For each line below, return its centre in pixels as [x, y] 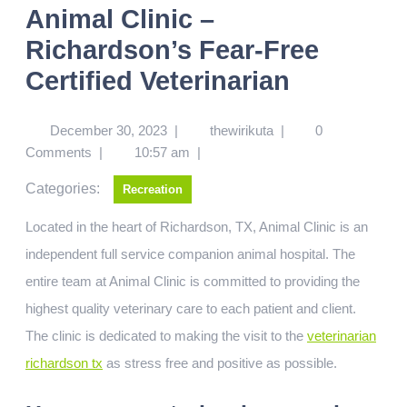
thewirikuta [241, 130]
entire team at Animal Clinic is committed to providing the [193, 281]
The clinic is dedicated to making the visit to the [166, 336]
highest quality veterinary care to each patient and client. [191, 308]
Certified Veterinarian [158, 81]
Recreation [153, 189]
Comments [59, 152]
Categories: [63, 189]
